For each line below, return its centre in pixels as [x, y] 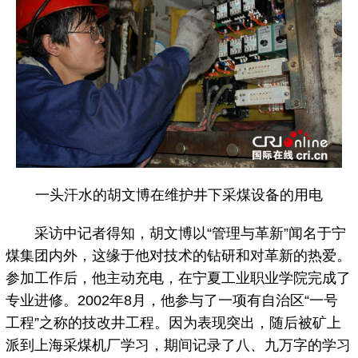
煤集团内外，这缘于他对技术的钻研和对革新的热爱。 [179, 256]
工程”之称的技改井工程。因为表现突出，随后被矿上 [174, 323]
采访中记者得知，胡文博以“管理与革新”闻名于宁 [176, 234]
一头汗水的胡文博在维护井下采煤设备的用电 [179, 195]
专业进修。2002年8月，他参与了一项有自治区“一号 [172, 301]
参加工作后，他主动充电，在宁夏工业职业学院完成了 [179, 278]
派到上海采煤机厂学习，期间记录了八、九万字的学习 [179, 346]
